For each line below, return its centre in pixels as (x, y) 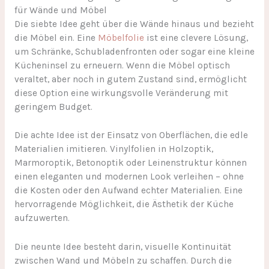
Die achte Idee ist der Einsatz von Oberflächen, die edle (131, 135)
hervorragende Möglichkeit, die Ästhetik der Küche (124, 204)
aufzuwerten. (42, 218)
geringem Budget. (53, 107)
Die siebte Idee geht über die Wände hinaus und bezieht (134, 24)
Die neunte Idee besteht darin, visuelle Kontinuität (122, 247)
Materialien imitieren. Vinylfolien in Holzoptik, (113, 149)
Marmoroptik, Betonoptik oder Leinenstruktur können (130, 163)
